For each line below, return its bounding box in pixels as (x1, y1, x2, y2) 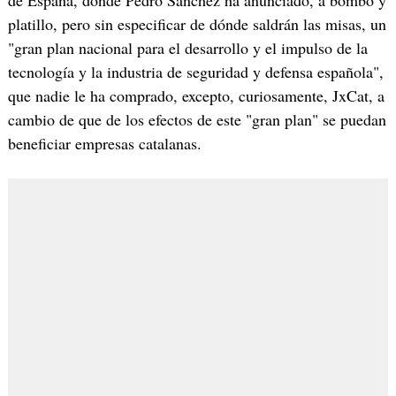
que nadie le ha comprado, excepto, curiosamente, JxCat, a (7, 84, 385, 106)
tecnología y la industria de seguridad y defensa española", (7, 60, 384, 82)
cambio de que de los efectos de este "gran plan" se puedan (7, 108, 386, 130)
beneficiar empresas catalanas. (7, 132, 202, 154)
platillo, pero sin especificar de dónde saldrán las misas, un (7, 12, 386, 34)
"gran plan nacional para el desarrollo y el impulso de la (7, 36, 368, 58)
